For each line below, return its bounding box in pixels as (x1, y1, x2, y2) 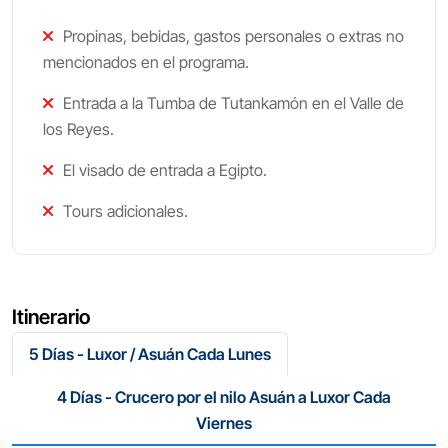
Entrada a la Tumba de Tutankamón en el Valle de (59, 93, 404, 113)
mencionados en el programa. (43, 52, 249, 72)
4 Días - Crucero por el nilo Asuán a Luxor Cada (57, 387, 391, 407)
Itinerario (12, 305, 90, 329)
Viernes (196, 413, 252, 433)
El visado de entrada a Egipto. (59, 160, 271, 180)
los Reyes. (43, 119, 114, 139)
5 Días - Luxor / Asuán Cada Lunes (29, 344, 271, 364)
